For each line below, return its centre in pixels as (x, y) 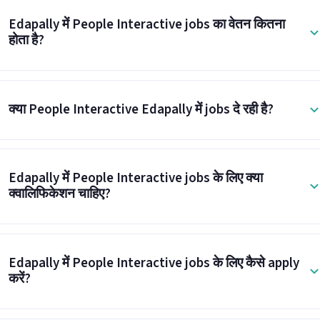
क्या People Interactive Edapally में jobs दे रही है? (141, 109)
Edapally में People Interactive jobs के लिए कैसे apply (154, 264)
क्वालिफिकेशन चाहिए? (59, 194)
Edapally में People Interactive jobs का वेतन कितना (146, 24)
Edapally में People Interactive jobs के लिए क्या (135, 179)
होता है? (26, 40)
